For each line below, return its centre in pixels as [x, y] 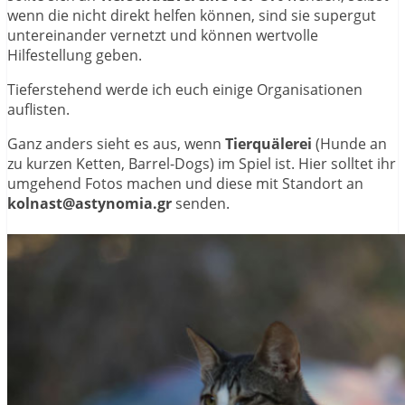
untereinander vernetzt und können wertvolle [163, 35]
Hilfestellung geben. [75, 55]
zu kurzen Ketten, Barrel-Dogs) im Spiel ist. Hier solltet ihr [202, 163]
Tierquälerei [268, 143]
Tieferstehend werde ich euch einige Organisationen [185, 89]
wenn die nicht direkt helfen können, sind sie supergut [192, 15]
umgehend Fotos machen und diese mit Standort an [185, 183]
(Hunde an [349, 143]
